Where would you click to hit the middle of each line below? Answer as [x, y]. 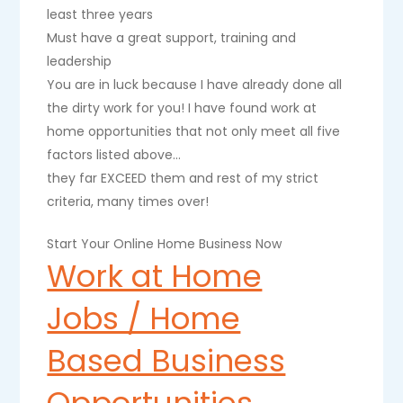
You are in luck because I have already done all [195, 85]
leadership [80, 61]
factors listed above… [114, 155]
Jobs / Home [144, 318]
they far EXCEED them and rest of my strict [183, 178]
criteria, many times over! [128, 201]
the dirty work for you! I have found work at [182, 108]
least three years [100, 14]
